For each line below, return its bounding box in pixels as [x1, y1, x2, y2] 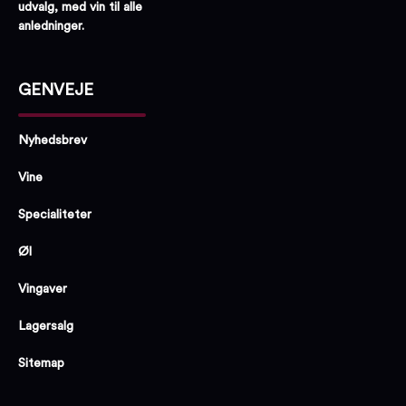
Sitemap [18, 356, 64, 370]
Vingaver [18, 282, 67, 295]
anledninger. [18, 19, 84, 33]
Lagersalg [18, 319, 73, 333]
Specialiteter [18, 208, 92, 221]
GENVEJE [18, 81, 93, 98]
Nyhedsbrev [18, 133, 87, 147]
